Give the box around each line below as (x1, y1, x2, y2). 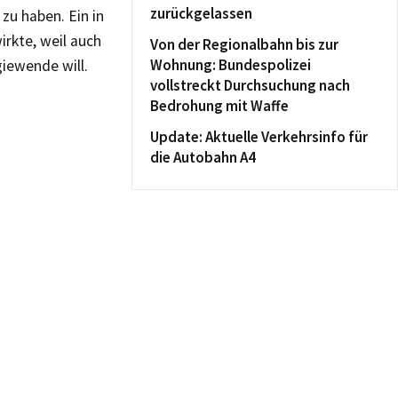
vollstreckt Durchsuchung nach (150, 76, 350, 95)
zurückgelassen (150, 4, 252, 23)
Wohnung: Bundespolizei (150, 55, 311, 75)
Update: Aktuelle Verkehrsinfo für (150, 127, 368, 147)
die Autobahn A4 (150, 147, 256, 167)
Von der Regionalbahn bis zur (150, 35, 338, 54)
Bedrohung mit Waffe (150, 96, 289, 115)
